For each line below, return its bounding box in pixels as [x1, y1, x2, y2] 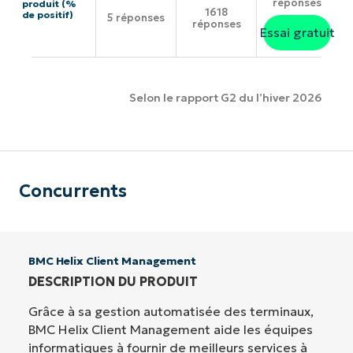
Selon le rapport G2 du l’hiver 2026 [129, 91, 321, 106]
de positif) [22, 9, 73, 21]
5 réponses [107, 11, 165, 25]
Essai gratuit [259, 24, 335, 40]
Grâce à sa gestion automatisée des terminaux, [28, 303, 314, 319]
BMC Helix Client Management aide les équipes [28, 321, 313, 337]
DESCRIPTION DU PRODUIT [28, 273, 198, 289]
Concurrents [19, 180, 127, 202]
